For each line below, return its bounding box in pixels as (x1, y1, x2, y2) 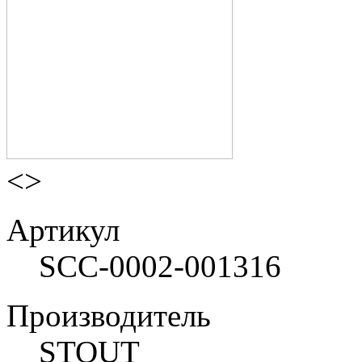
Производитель (6, 297, 211, 333)
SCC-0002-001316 (39, 248, 281, 284)
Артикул (6, 212, 120, 247)
